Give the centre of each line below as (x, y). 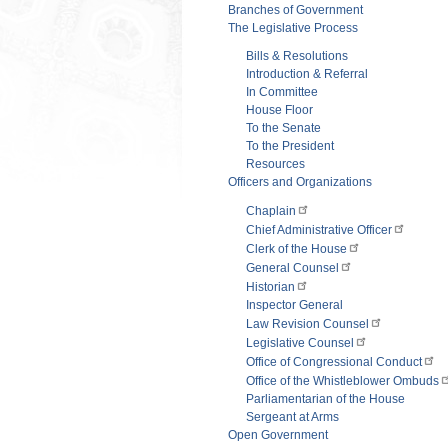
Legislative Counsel (300, 342)
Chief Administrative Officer (319, 229)
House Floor (279, 109)
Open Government (278, 434)
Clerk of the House (296, 248)
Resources (275, 163)
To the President (290, 145)
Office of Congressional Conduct (334, 361)
